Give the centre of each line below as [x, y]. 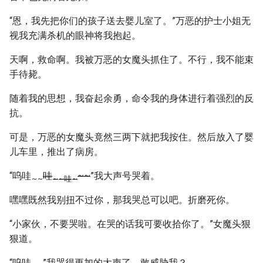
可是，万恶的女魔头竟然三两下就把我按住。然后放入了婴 [131, 137]
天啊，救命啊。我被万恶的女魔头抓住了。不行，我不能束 [131, 60]
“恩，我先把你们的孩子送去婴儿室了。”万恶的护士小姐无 [130, 21]
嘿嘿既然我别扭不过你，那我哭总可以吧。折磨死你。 [122, 200]
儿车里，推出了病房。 [56, 152]
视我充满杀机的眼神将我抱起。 [75, 36]
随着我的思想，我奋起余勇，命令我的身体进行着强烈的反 [131, 98]
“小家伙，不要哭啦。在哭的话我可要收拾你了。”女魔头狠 [130, 224]
